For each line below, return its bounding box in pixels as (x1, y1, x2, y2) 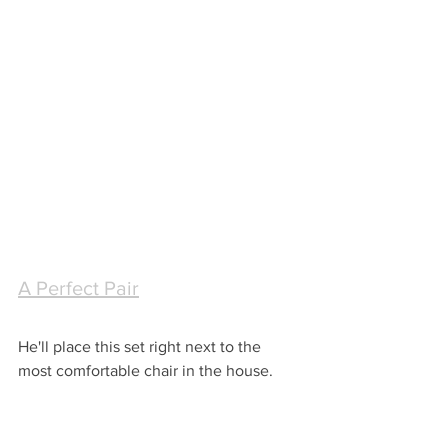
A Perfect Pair (18, 277, 139, 300)
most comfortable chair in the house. (18, 362, 273, 380)
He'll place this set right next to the (18, 338, 265, 356)
